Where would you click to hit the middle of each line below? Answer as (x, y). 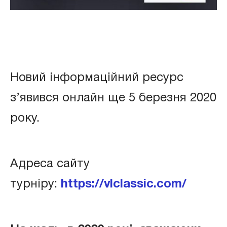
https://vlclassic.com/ (124, 184)
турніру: (35, 184)
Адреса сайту (50, 164)
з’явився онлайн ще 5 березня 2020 (113, 98)
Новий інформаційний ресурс (97, 78)
